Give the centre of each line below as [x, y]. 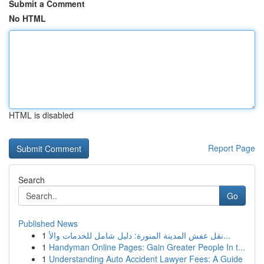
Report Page [232, 148]
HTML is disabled [41, 115]
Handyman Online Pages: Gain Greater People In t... [147, 247]
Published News [48, 223]
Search [32, 180]
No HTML [27, 18]
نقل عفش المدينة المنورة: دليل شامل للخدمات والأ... [227, 235]
